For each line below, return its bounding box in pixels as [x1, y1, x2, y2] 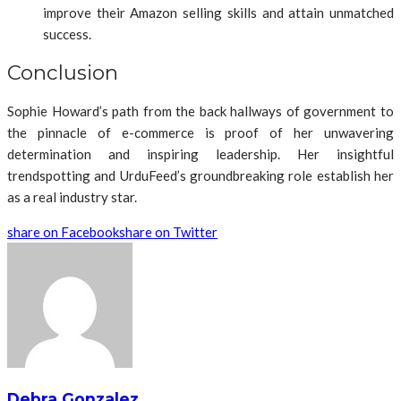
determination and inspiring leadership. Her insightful [7, 145, 394, 162]
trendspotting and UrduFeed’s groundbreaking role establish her [7, 166, 394, 183]
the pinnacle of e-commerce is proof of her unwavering [7, 124, 394, 141]
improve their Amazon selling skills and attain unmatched [43, 4, 394, 21]
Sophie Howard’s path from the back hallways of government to [7, 102, 394, 119]
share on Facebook [7, 223, 119, 240]
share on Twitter [119, 223, 218, 240]
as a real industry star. [7, 188, 140, 205]
